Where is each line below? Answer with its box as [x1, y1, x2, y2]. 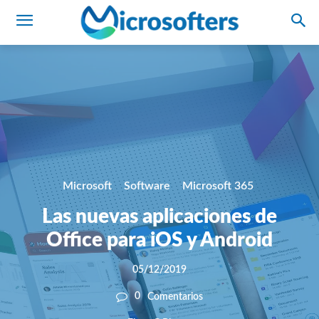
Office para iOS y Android [46, 230, 273, 251]
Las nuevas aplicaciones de [42, 206, 277, 227]
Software [123, 180, 170, 192]
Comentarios [147, 291, 203, 302]
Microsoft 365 [182, 180, 253, 192]
